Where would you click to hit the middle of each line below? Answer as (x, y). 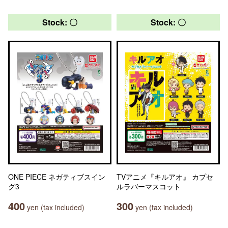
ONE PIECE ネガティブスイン (57, 177)
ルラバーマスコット (149, 186)
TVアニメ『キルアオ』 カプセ (165, 177)
